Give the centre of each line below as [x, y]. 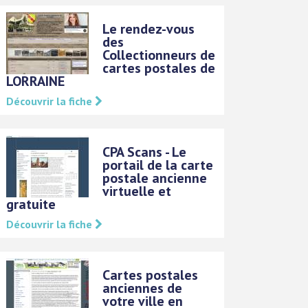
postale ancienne [155, 178]
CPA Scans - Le [145, 152]
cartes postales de [159, 68]
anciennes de [143, 288]
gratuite [31, 204]
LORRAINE [36, 81]
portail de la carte [158, 165]
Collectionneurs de [159, 55]
